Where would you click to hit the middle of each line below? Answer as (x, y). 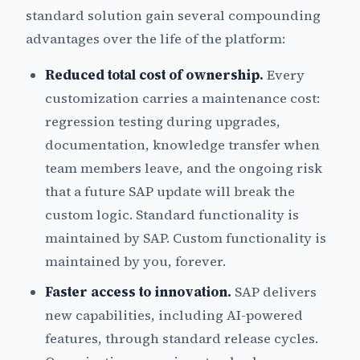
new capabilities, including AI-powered (174, 316)
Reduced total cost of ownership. (154, 75)
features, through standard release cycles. (182, 339)
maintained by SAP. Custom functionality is (186, 238)
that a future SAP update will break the (170, 191)
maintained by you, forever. (135, 261)
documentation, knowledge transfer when (182, 145)
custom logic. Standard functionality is (172, 215)
